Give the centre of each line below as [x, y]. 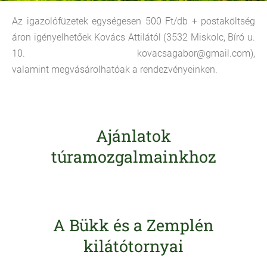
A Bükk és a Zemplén [133, 225]
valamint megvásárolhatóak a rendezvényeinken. [115, 69]
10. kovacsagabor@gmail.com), [133, 53]
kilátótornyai [133, 246]
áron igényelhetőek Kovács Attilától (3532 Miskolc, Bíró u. [133, 37]
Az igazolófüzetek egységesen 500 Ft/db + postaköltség [133, 21]
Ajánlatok [133, 136]
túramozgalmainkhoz [133, 156]
